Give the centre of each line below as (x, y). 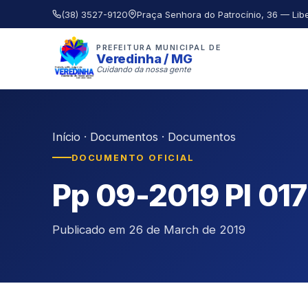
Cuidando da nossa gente (144, 69)
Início (66, 137)
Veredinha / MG (144, 58)
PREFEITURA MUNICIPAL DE (159, 47)
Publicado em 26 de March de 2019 (149, 229)
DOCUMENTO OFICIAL (133, 157)
